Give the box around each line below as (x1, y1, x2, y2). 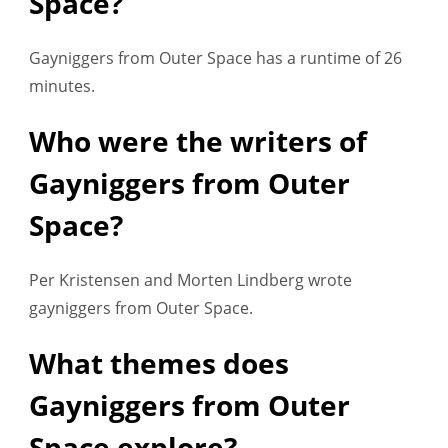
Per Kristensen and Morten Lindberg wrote (29, 269, 352, 292)
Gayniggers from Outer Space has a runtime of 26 (29, 47, 402, 70)
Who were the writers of (29, 122, 367, 161)
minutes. (29, 75, 95, 98)
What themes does (29, 344, 289, 383)
